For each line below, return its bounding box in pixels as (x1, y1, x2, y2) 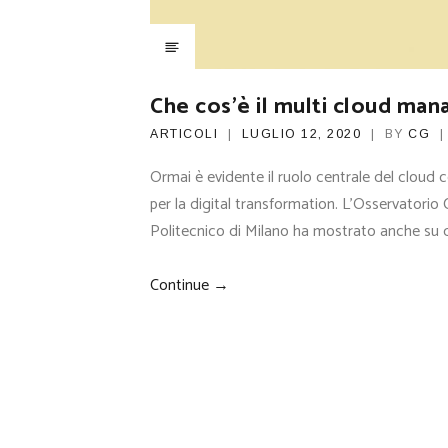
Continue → (150, 271, 229, 299)
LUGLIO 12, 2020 (241, 126, 361, 141)
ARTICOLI (150, 126, 218, 141)
